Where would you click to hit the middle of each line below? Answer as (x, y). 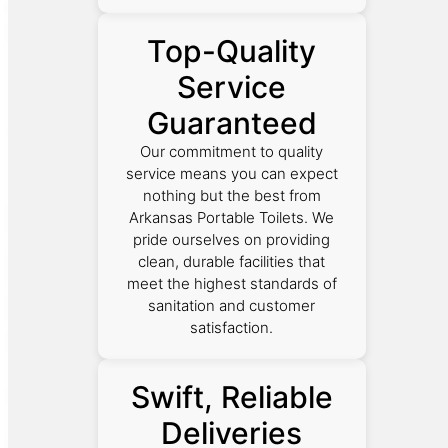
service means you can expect (231, 173)
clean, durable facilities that (232, 261)
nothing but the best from (231, 195)
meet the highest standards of (231, 283)
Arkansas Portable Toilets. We (232, 217)
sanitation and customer (232, 305)
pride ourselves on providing (232, 239)
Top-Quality (232, 50)
